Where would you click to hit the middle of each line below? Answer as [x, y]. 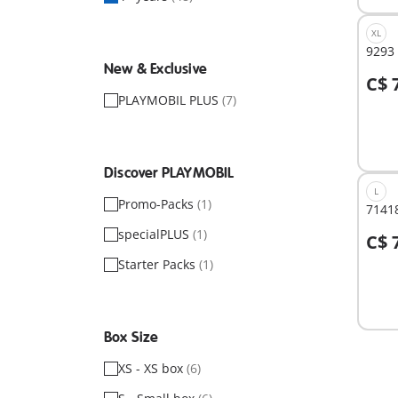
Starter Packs [159, 264]
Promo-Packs [158, 204]
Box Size [131, 338]
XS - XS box [152, 368]
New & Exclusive [155, 69]
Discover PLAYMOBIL [169, 173]
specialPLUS [155, 234]
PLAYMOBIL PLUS [170, 100]
